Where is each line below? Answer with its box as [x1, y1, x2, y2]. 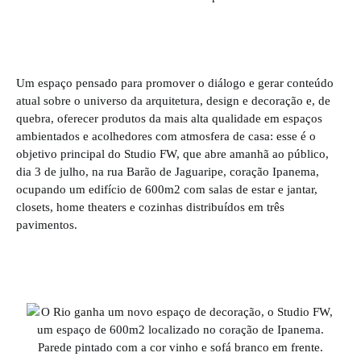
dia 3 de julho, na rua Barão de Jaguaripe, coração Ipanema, [16, 164, 319, 178]
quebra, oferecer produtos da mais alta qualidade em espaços [16, 111, 322, 125]
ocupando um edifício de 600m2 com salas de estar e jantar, [16, 182, 317, 196]
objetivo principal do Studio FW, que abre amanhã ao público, [16, 147, 329, 160]
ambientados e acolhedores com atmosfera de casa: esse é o [16, 129, 316, 143]
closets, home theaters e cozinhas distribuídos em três [16, 200, 284, 214]
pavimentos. [16, 218, 77, 231]
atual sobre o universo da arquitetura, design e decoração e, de [16, 93, 330, 107]
